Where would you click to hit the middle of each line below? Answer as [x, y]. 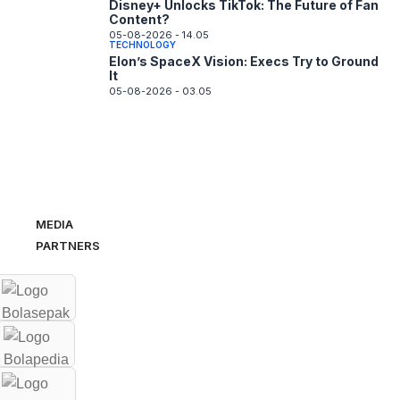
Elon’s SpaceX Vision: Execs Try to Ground [244, 61]
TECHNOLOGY [142, 44]
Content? [139, 19]
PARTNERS [68, 245]
